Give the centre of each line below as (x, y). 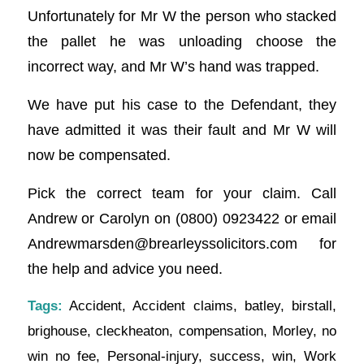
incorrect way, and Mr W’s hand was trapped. (173, 67)
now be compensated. (99, 154)
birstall (312, 306)
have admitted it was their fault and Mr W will (182, 129)
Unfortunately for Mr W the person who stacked (182, 16)
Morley (292, 331)
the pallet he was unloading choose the (182, 41)
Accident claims (183, 306)
